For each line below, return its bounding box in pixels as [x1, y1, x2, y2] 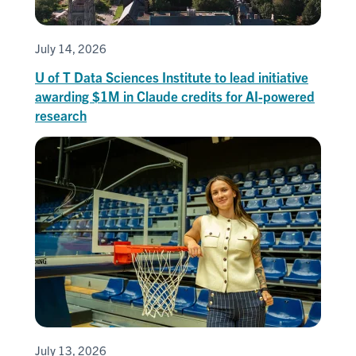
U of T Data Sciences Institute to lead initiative [35, 68, 308, 85]
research [35, 106, 87, 123]
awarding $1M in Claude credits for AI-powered [35, 87, 315, 104]
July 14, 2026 [35, 40, 106, 56]
